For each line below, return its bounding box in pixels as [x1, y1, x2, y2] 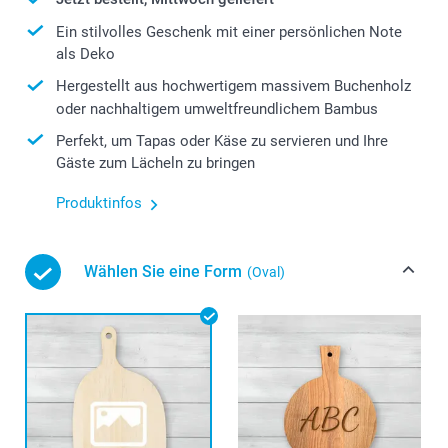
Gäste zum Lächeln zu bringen [56, 154, 255, 173]
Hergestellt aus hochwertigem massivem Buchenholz [56, 77, 411, 96]
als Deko [56, 45, 115, 64]
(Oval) [247, 264, 285, 281]
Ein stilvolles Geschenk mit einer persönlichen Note [56, 22, 402, 41]
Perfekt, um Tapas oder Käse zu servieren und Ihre [56, 131, 388, 150]
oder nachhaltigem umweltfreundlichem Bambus [56, 99, 378, 118]
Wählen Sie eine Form [84, 262, 242, 282]
